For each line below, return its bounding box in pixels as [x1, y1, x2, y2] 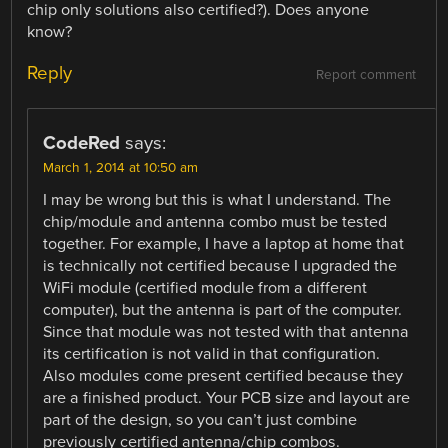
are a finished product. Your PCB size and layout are [43, 387, 411, 408]
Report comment [315, 66, 416, 83]
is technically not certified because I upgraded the [43, 255, 398, 276]
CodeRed [43, 131, 121, 154]
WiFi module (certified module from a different [43, 277, 368, 298]
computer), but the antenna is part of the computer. [43, 299, 403, 320]
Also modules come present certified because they [43, 365, 404, 386]
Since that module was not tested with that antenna [43, 321, 410, 342]
